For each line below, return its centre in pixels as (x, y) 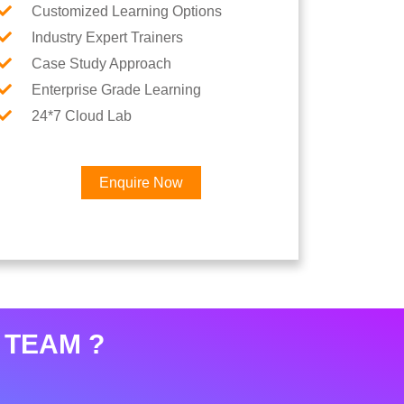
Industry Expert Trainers (106, 37)
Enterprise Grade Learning (115, 90)
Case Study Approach (100, 64)
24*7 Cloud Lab (80, 116)
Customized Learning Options (125, 11)
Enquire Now (141, 183)
